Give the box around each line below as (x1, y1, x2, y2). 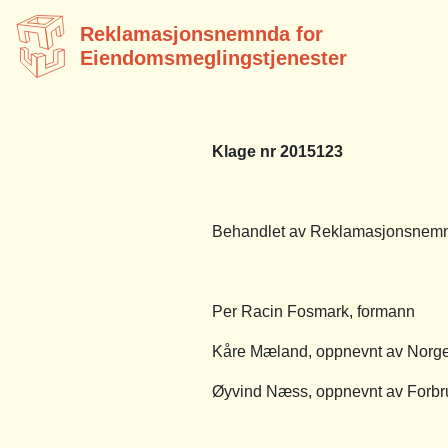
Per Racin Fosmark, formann (212, 302, 415, 320)
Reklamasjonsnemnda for (80, 22, 323, 45)
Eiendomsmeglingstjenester (80, 46, 347, 69)
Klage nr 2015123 (212, 142, 343, 160)
